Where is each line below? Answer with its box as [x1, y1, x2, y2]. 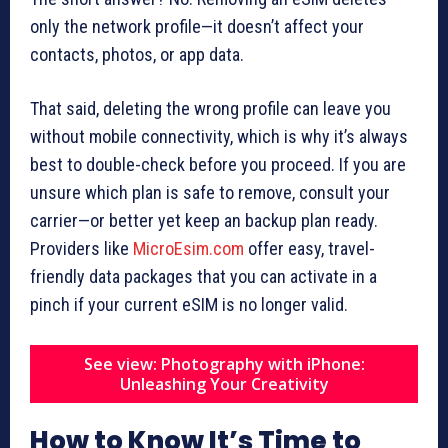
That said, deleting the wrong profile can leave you [30, 97, 391, 119]
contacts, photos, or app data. [30, 43, 244, 65]
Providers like [30, 237, 133, 259]
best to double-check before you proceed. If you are [30, 153, 406, 175]
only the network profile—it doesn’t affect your [30, 15, 364, 37]
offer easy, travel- [244, 237, 375, 259]
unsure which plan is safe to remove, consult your [30, 181, 390, 203]
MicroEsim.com [133, 237, 244, 259]
